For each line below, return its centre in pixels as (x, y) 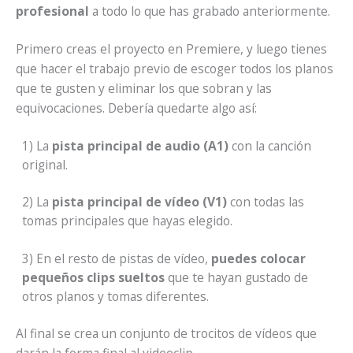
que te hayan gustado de (236, 277)
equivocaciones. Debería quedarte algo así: (136, 108)
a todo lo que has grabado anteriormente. (210, 11)
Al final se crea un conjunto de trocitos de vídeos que (166, 333)
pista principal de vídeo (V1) (139, 202)
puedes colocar (258, 258)
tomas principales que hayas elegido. (127, 221)
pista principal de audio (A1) (140, 146)
